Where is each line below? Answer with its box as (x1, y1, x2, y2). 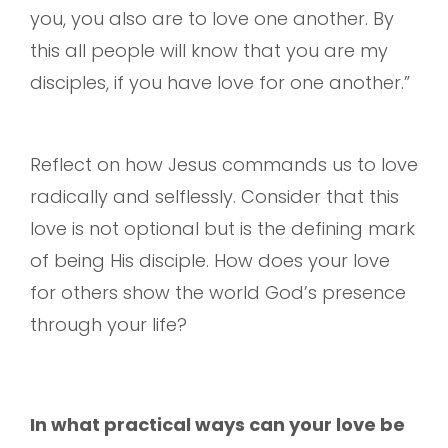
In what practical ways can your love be (30, 411, 405, 437)
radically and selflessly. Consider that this (30, 183, 399, 209)
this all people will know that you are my (30, 37, 388, 63)
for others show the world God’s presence (30, 279, 406, 305)
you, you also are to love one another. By (30, 5, 394, 31)
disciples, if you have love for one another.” (30, 69, 410, 95)
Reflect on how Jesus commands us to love (30, 151, 418, 177)
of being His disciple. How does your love (30, 247, 390, 273)
